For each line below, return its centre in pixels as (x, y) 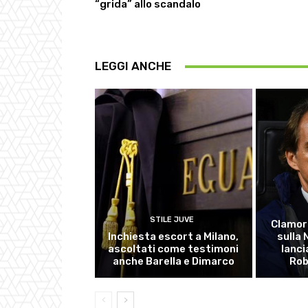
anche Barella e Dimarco (173, 261)
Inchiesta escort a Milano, (174, 236)
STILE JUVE (172, 219)
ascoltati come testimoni (174, 249)
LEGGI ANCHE (133, 66)
